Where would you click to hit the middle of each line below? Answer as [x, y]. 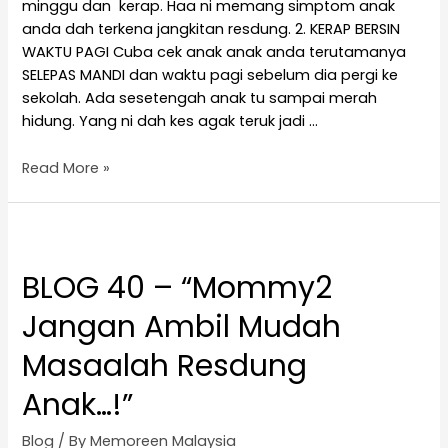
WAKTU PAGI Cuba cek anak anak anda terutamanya [214, 52]
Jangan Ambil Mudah [182, 327]
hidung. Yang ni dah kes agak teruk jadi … [170, 121]
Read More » [66, 167]
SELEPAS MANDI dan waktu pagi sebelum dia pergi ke [210, 75]
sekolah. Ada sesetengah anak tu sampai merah [200, 98]
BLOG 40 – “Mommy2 [177, 288]
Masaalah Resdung [165, 366]
